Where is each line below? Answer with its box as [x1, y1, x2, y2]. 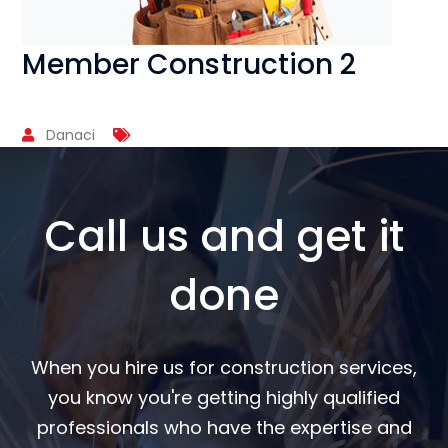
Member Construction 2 [22, 45, 357, 85]
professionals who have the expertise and [36, 415, 412, 441]
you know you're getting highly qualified [48, 385, 400, 411]
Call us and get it [44, 207, 404, 267]
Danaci [46, 125, 96, 146]
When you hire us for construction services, [31, 355, 417, 381]
